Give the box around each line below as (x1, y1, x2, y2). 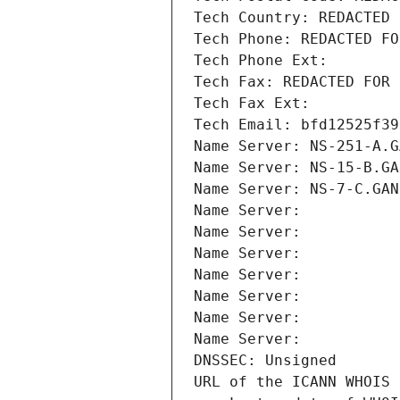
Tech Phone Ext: (194, 52, 328, 70)
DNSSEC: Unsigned (194, 352, 337, 370)
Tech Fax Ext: (194, 95, 310, 112)
